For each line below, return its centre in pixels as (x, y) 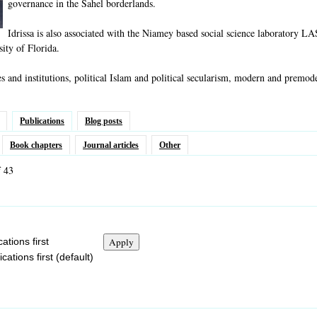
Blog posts (104, 121)
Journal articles (111, 145)
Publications (42, 121)
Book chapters (36, 145)
